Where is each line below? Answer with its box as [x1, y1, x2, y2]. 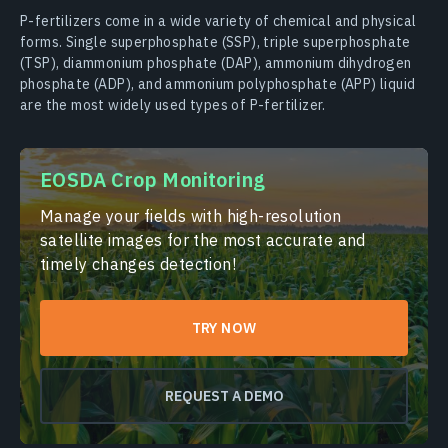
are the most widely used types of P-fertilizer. [20, 96, 326, 115]
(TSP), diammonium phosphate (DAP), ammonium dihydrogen [20, 54, 412, 73]
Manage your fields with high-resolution [40, 206, 342, 227]
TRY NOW [191, 319, 257, 338]
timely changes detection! [40, 254, 236, 275]
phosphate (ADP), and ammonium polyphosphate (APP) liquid [20, 75, 416, 94]
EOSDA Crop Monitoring [40, 166, 266, 194]
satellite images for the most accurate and [40, 230, 366, 251]
